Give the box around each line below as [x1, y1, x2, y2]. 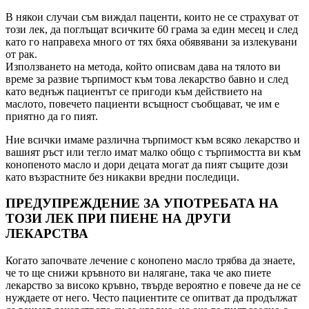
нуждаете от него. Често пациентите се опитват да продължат [6, 292, 297, 304]
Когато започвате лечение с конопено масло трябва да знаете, [6, 255, 295, 267]
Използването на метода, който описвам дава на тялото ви [6, 60, 281, 72]
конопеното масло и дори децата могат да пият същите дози [6, 158, 288, 170]
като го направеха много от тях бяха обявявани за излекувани [6, 35, 297, 48]
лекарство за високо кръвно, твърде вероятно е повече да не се [6, 279, 301, 292]
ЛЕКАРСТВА [6, 226, 88, 241]
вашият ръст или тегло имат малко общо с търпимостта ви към [6, 146, 301, 158]
